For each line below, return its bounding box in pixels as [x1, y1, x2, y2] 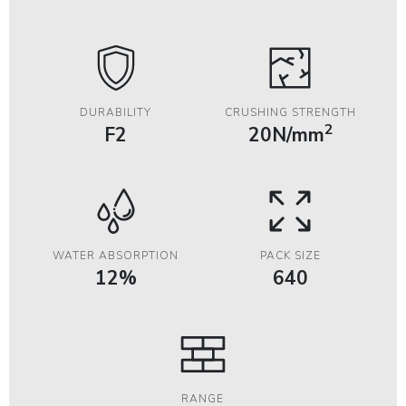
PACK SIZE [259, 248, 321, 263]
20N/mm [247, 122, 324, 148]
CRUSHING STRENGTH [224, 105, 356, 120]
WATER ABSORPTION [53, 248, 179, 263]
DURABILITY [80, 105, 152, 120]
